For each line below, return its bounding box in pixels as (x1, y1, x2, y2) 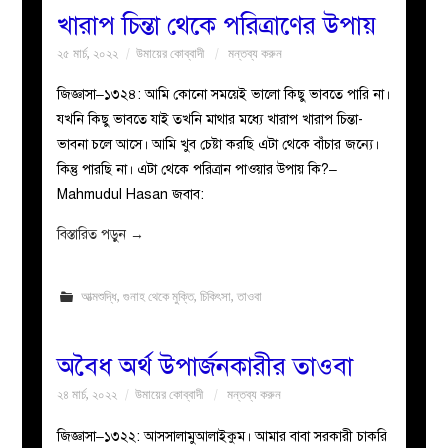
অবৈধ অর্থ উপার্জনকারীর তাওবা (57, 351, 354, 382)
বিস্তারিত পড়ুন (57, 226, 131, 243)
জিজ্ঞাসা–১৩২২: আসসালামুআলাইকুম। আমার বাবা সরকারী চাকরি (57, 427, 388, 445)
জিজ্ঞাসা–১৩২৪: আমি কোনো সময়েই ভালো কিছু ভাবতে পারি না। (57, 86, 391, 103)
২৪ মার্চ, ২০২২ (57, 387, 118, 402)
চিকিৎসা (199, 289, 231, 304)
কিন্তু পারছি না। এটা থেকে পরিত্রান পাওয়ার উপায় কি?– (57, 161, 338, 178)
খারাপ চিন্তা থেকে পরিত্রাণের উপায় (57, 9, 377, 41)
